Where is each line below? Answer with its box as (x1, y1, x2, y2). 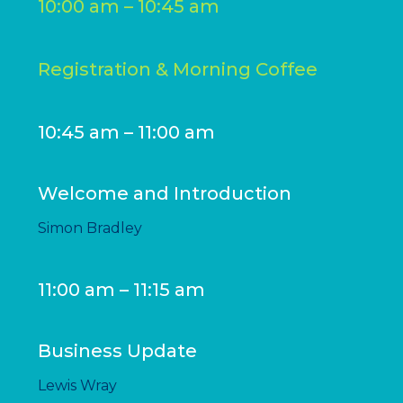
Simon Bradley (38, 219, 143, 237)
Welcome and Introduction (38, 183, 292, 205)
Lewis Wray (38, 376, 118, 394)
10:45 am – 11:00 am (38, 121, 216, 144)
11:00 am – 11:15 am (38, 278, 206, 300)
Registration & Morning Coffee (38, 58, 318, 81)
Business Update (38, 339, 198, 362)
